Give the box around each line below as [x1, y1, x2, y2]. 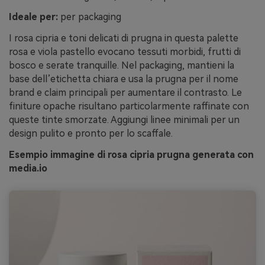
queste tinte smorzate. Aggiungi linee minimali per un [9, 114, 240, 126]
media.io [9, 163, 47, 174]
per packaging [58, 11, 121, 23]
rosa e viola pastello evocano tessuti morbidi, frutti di [9, 46, 241, 58]
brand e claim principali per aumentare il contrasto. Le [9, 87, 242, 99]
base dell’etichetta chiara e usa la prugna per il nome [9, 73, 238, 85]
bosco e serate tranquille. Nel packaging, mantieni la [9, 60, 234, 72]
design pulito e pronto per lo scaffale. [9, 128, 173, 140]
